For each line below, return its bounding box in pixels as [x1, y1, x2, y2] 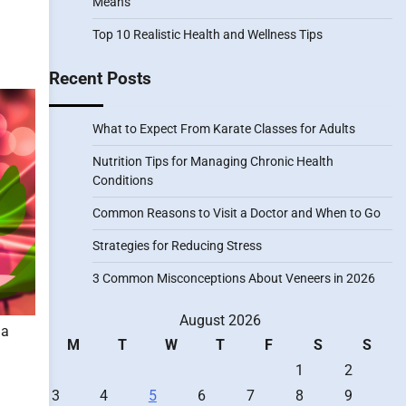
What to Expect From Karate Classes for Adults [92, 121, 355, 136]
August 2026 [179, 312, 262, 329]
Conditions [92, 173, 153, 188]
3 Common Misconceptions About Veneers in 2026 [92, 271, 375, 285]
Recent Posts [48, 68, 151, 89]
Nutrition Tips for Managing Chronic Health [92, 154, 333, 169]
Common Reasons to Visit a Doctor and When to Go [92, 206, 381, 220]
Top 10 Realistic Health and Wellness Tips [92, 27, 323, 42]
